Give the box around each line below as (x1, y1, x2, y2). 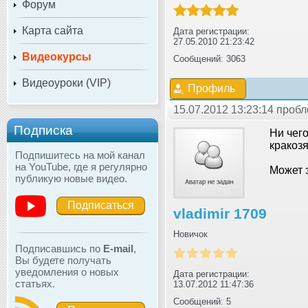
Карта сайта (22, 24, 83, 36)
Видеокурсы (22, 50, 91, 63)
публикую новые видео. (15, 172, 127, 184)
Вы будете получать (15, 254, 111, 266)
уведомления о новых (15, 265, 119, 278)
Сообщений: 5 (173, 296, 231, 307)
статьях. (15, 277, 55, 289)
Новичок (173, 228, 208, 239)
